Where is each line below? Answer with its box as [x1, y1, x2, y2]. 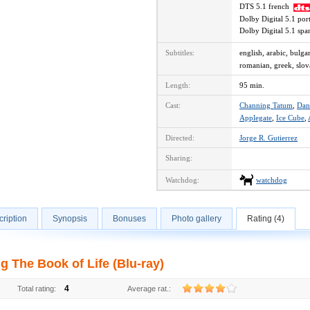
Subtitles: [165, 48, 194, 57]
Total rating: [17, 284, 56, 293]
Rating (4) [247, 214, 284, 224]
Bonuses [113, 214, 146, 224]
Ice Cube [276, 113, 304, 122]
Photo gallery [172, 214, 221, 224]
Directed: [165, 134, 194, 142]
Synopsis [53, 214, 87, 224]
